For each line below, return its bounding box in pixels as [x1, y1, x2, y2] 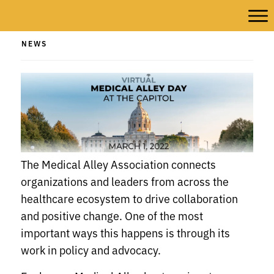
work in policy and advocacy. [21, 242, 166, 258]
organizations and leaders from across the [21, 173, 229, 190]
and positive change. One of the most [21, 207, 203, 224]
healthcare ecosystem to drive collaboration [21, 190, 238, 207]
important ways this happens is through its [21, 224, 230, 241]
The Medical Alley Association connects [21, 156, 216, 172]
